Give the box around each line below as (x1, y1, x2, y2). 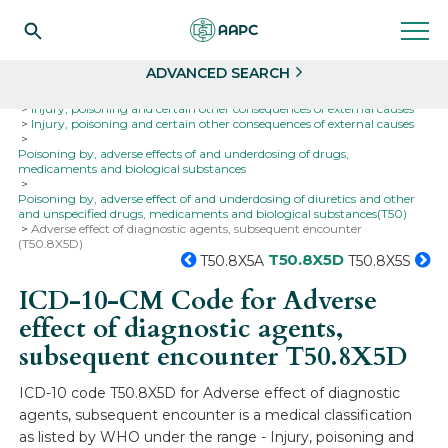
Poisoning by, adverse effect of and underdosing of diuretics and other (18, 191, 416, 206)
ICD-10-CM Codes (166, 86, 269, 101)
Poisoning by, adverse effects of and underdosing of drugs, (18, 146, 350, 161)
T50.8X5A (199, 252, 264, 270)
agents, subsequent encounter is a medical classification (19, 406, 413, 424)
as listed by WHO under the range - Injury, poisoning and (19, 428, 415, 446)
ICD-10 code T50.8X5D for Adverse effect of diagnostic (19, 384, 401, 402)
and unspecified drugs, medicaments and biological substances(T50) (18, 206, 408, 221)
